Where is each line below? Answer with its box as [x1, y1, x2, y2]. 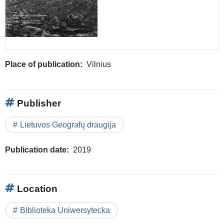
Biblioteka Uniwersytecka [20, 205, 110, 214]
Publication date [5, 145, 66, 154]
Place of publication [5, 59, 80, 68]
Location [14, 183, 57, 194]
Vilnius [86, 59, 111, 68]
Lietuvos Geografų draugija [20, 120, 116, 129]
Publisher [14, 97, 61, 108]
